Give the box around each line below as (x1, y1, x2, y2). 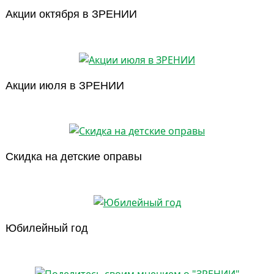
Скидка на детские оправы (6, 150, 142, 163)
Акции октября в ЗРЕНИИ (6, 7, 137, 20)
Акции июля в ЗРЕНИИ (6, 79, 124, 92)
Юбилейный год (6, 222, 88, 235)
